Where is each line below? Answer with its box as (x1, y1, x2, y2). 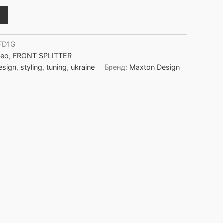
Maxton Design (129, 62, 180, 71)
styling (20, 62, 42, 71)
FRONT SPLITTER (13, 51, 72, 60)
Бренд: (104, 62, 129, 71)
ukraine (71, 62, 95, 71)
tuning (46, 62, 67, 71)
